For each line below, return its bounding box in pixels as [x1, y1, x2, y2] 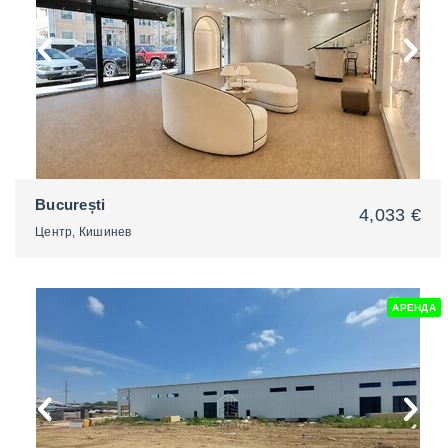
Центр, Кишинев [35, 225, 132, 239]
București [35, 196, 106, 213]
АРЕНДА [392, 302, 436, 313]
